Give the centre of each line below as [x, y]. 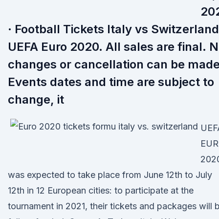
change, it [36, 99]
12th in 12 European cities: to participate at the [101, 190]
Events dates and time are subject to [111, 82]
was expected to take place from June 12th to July [110, 175]
